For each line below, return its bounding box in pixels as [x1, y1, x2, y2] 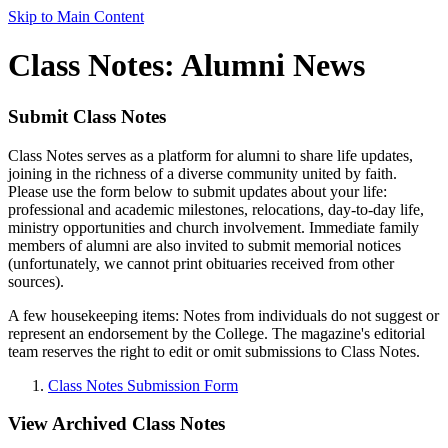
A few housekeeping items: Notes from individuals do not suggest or [8, 306, 439, 324]
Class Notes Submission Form [48, 376, 238, 394]
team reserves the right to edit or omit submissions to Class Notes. [8, 342, 424, 360]
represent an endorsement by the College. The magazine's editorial [8, 324, 425, 342]
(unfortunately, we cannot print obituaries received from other [8, 254, 394, 272]
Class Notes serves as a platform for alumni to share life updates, [8, 146, 413, 164]
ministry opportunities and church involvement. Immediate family [8, 218, 419, 236]
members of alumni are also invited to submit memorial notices [8, 236, 401, 254]
